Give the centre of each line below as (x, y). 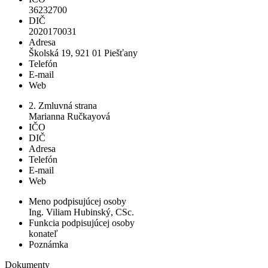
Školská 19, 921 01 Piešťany (83, 53)
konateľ (43, 233)
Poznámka (48, 244)
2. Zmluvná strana (63, 105)
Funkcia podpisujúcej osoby (82, 223)
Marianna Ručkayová (69, 116)
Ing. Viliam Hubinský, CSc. (81, 212)
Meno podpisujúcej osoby (77, 201)
